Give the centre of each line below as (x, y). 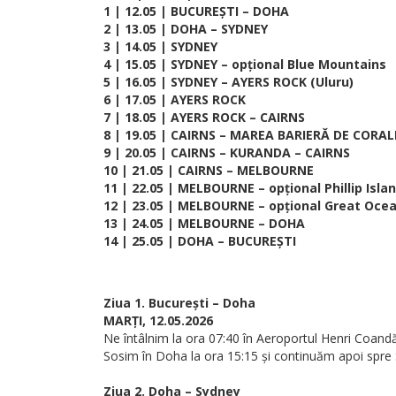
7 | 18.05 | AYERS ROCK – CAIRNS (204, 117)
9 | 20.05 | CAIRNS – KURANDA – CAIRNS (227, 152)
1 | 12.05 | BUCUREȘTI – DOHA (196, 11)
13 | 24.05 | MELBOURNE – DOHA (204, 223)
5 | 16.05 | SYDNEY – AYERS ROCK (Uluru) (228, 82)
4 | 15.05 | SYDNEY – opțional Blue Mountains (245, 64)
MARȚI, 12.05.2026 (158, 320)
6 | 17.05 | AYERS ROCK (175, 99)
